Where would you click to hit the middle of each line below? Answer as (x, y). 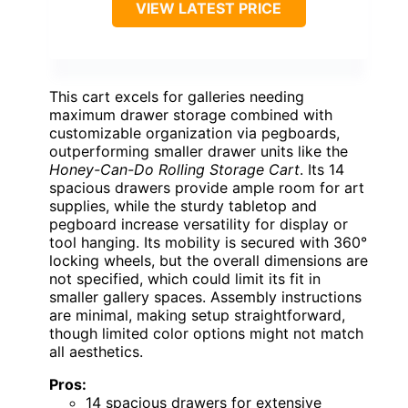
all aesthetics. (96, 351)
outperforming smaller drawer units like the (199, 151)
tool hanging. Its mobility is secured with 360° (208, 242)
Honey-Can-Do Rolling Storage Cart (174, 169)
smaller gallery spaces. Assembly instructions (205, 296)
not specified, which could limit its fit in (185, 278)
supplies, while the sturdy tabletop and (183, 205)
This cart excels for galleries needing (177, 96)
